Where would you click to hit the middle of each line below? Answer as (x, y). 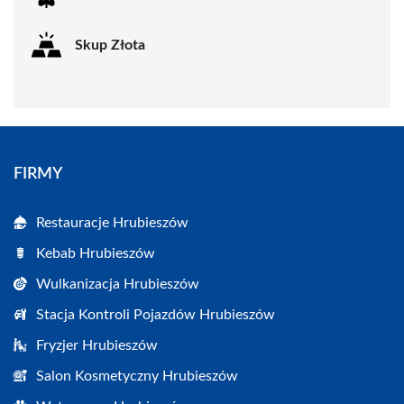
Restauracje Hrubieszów (112, 223)
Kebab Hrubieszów (96, 254)
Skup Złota (110, 45)
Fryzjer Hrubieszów (97, 346)
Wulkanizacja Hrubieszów (118, 285)
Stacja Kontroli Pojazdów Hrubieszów (156, 315)
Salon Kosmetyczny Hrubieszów (137, 376)
